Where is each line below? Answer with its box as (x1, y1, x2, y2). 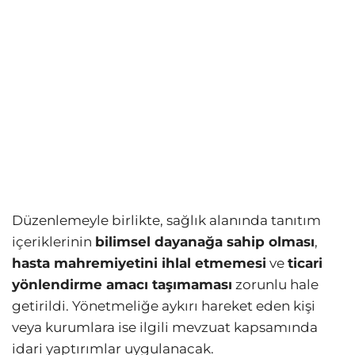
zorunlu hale (232, 277, 319, 293)
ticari (288, 255, 323, 272)
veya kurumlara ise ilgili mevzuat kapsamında (12, 319, 318, 336)
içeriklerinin (12, 234, 95, 250)
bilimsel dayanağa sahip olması (95, 234, 315, 250)
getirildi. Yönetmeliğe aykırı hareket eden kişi (12, 298, 315, 315)
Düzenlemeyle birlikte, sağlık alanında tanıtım (12, 212, 321, 229)
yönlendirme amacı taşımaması (12, 277, 232, 293)
